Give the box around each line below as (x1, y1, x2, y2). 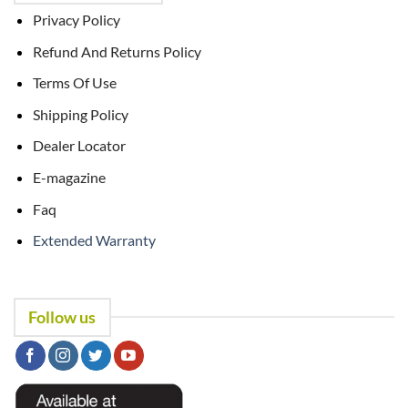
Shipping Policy (32, 105, 128, 123)
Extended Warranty (32, 231, 156, 250)
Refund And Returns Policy (32, 42, 201, 60)
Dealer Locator (32, 137, 126, 155)
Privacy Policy (32, 11, 120, 29)
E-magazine (32, 168, 106, 186)
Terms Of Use (32, 74, 117, 92)
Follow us (28, 307, 97, 328)
